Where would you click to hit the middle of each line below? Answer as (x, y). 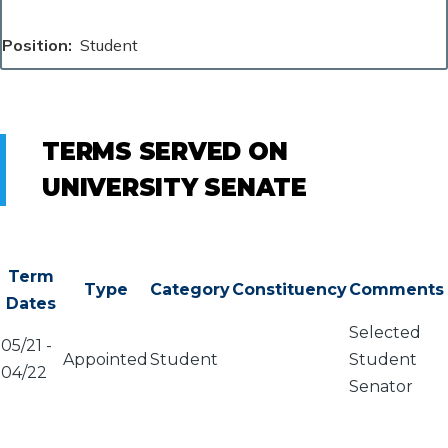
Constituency (289, 289)
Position (35, 44)
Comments (396, 289)
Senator (381, 386)
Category (190, 289)
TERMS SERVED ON (165, 151)
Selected (385, 332)
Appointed (105, 359)
